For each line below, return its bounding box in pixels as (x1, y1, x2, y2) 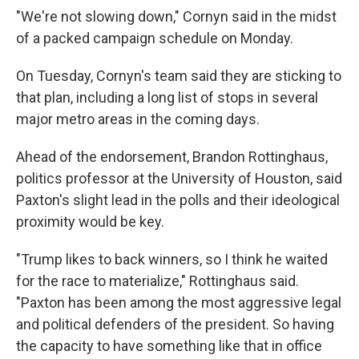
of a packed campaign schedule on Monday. (16, 30, 293, 46)
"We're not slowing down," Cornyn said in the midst (16, 8, 337, 25)
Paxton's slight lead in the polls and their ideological (16, 192, 340, 208)
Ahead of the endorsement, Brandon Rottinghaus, (16, 148, 328, 165)
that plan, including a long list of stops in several (16, 89, 318, 106)
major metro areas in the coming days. (16, 111, 260, 127)
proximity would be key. (16, 213, 164, 230)
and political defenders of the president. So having (16, 316, 334, 333)
